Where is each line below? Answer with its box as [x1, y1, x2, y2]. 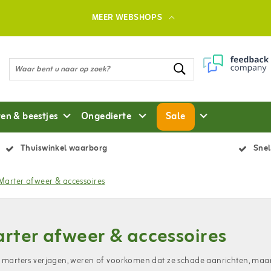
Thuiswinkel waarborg [21, 142, 108, 155]
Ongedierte [80, 109, 134, 125]
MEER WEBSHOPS [91, 11, 163, 25]
